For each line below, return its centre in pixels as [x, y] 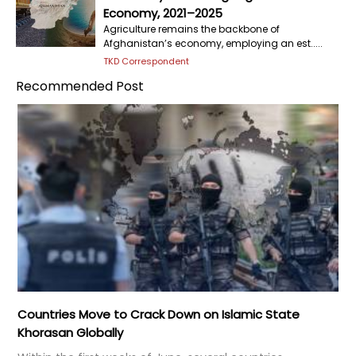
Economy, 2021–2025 [163, 13]
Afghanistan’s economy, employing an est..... [213, 43]
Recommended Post [80, 86]
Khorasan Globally [70, 332]
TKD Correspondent [146, 61]
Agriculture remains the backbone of [192, 29]
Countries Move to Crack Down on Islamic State [159, 314]
